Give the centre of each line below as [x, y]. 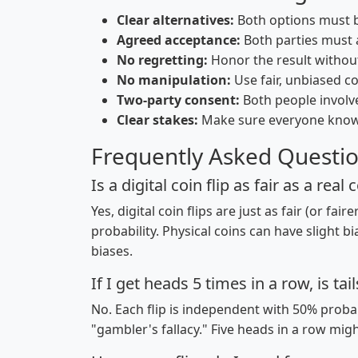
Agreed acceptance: [179, 40]
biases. [112, 251]
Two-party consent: [178, 100]
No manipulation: [174, 80]
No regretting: [162, 60]
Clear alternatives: [175, 20]
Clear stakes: [157, 120]
